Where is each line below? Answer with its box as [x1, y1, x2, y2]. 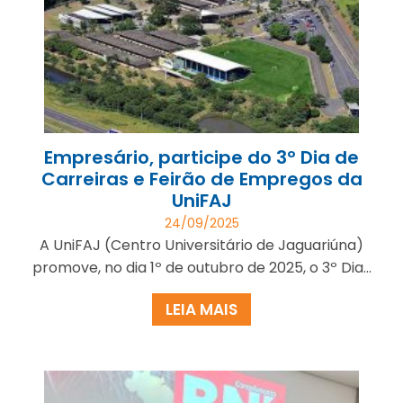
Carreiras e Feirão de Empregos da [40, 166, 363, 192]
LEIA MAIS [166, 298, 237, 320]
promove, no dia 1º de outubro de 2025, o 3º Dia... [31, 256, 372, 278]
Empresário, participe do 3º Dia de [44, 144, 359, 170]
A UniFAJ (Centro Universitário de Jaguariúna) [40, 234, 363, 255]
